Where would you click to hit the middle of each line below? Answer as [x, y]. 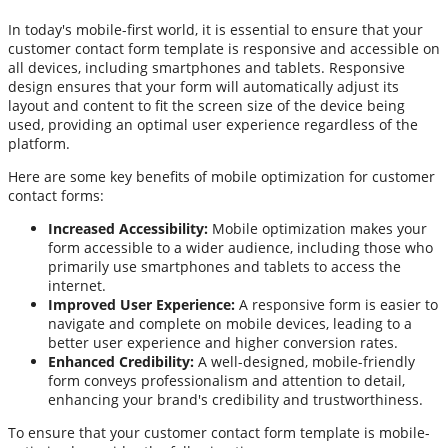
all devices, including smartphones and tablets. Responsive [206, 67]
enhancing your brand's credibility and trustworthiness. [235, 399]
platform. [39, 143]
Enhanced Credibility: [121, 361]
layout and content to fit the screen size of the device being [206, 105]
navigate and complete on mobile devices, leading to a [230, 323]
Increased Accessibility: [128, 228]
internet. [77, 285]
